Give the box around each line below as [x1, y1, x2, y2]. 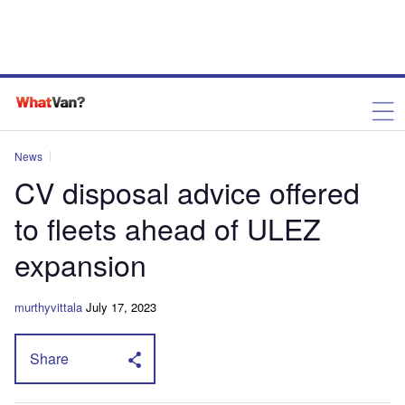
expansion [14, 243, 146, 285]
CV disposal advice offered [14, 171, 360, 212]
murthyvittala [14, 298, 82, 316]
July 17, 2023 [86, 298, 156, 316]
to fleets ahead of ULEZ [14, 207, 321, 249]
